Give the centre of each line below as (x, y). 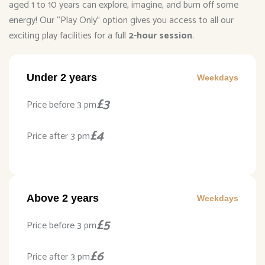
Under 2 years (62, 78)
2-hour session (160, 36)
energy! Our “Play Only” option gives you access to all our (121, 21)
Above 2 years (63, 198)
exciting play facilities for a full (69, 36)
